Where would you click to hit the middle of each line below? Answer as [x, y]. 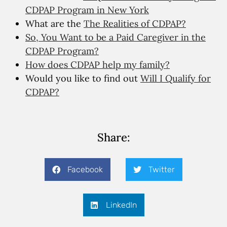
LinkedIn [121, 205]
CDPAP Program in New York [87, 10]
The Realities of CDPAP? [135, 24]
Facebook [85, 169]
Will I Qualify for [176, 79]
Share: [113, 138]
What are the [54, 24]
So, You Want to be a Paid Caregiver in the [116, 37]
